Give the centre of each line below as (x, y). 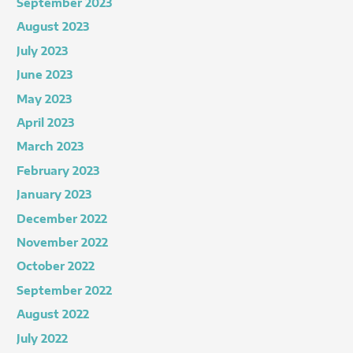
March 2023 (50, 147)
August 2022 (53, 314)
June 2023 (45, 75)
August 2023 (53, 27)
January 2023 (54, 195)
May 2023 (45, 98)
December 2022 (62, 218)
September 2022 (65, 290)
